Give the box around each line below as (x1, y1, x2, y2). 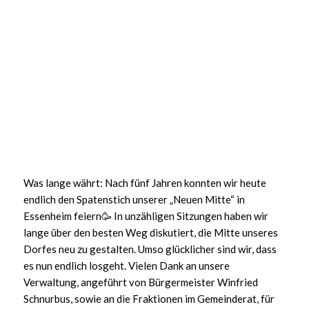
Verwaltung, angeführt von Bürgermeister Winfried (23, 275, 258, 288)
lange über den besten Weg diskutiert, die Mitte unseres (23, 226, 278, 239)
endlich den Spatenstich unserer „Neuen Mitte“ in (23, 192, 245, 206)
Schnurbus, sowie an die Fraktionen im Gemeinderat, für (23, 292, 275, 305)
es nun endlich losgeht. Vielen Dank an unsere (23, 259, 230, 272)
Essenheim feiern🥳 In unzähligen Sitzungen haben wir (23, 209, 268, 222)
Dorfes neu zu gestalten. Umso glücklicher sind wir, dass (23, 242, 277, 255)
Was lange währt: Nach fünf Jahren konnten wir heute (23, 176, 266, 189)
